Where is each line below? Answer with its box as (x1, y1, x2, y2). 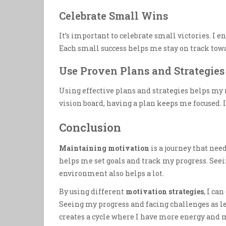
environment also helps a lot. (59, 168, 164, 178)
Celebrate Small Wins (59, 9, 168, 22)
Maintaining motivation (59, 143, 149, 153)
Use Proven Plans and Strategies (59, 64, 224, 77)
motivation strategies (126, 187, 204, 197)
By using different (59, 187, 126, 197)
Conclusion (59, 120, 121, 135)
